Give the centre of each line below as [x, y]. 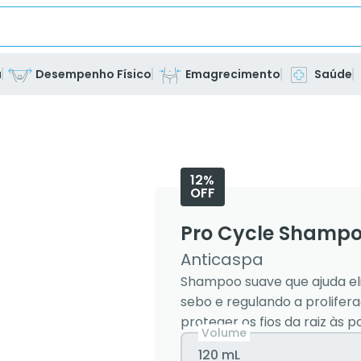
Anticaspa [222, 259]
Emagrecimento [232, 74]
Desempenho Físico [93, 74]
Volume [224, 332]
